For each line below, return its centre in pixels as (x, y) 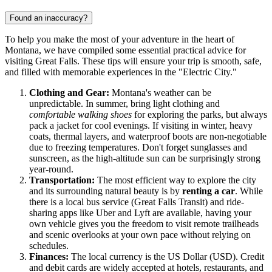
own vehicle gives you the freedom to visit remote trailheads (144, 224)
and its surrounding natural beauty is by (106, 191)
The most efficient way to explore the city (175, 180)
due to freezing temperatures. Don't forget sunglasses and (138, 148)
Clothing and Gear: (69, 93)
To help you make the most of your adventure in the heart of (120, 39)
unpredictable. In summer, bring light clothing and (124, 104)
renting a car (209, 191)
